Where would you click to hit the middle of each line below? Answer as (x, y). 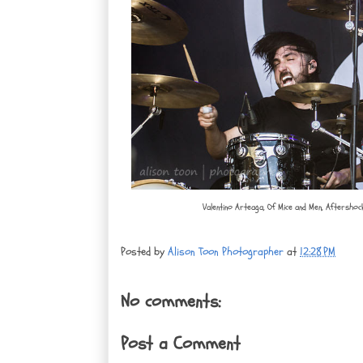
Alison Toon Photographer (226, 252)
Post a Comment (181, 343)
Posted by (144, 252)
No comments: (171, 301)
